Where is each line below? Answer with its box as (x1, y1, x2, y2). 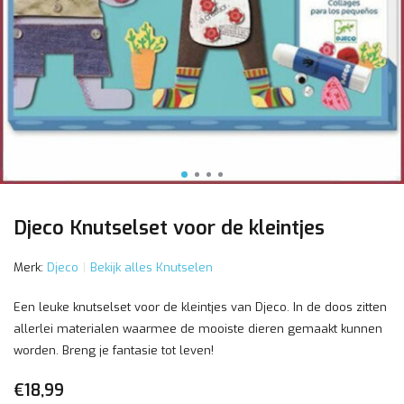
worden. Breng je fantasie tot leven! (14, 343, 214, 358)
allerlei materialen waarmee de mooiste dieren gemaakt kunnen (14, 321, 382, 336)
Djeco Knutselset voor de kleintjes (14, 215, 325, 241)
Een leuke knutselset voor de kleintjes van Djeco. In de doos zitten (14, 299, 387, 315)
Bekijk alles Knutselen (90, 260, 213, 275)
